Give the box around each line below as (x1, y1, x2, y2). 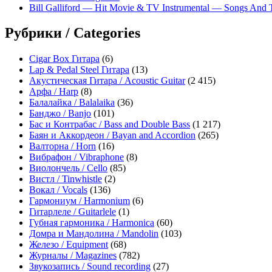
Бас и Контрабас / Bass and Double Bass (29, 119, 190, 130)
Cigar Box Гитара (29, 53, 100, 64)
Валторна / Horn (29, 141, 96, 152)
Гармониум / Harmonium (29, 195, 130, 206)
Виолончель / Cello (29, 163, 107, 174)
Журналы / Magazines (29, 250, 117, 261)
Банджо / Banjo (29, 108, 91, 119)
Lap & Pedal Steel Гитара (29, 64, 129, 75)
